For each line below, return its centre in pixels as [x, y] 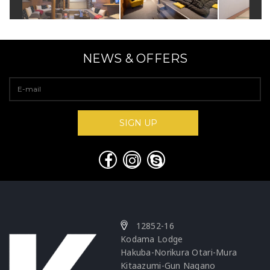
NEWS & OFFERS [135, 59]
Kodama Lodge [152, 239]
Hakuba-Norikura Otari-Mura [179, 253]
